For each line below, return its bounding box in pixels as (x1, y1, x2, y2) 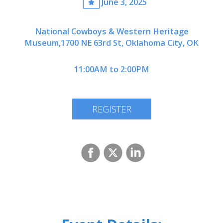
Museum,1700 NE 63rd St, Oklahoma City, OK (24, 37, 199, 48)
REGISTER (92, 103, 131, 115)
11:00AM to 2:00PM (74, 64, 149, 75)
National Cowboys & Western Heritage (34, 26, 189, 37)
